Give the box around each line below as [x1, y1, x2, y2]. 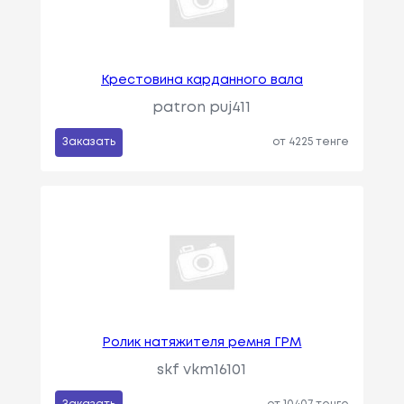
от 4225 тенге [272, 137, 350, 148]
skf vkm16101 [157, 363, 247, 378]
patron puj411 [152, 101, 252, 115]
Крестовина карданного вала [100, 75, 303, 87]
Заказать [61, 137, 115, 148]
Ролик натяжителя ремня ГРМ [102, 337, 302, 349]
